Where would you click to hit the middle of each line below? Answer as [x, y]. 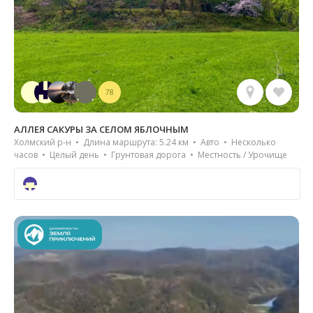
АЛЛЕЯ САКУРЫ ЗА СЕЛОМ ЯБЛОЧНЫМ [101, 129]
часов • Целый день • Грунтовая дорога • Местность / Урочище [151, 154]
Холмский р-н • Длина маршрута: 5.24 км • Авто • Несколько [145, 142]
